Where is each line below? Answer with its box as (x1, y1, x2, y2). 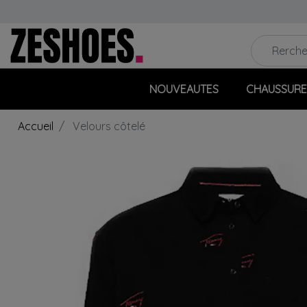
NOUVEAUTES (149, 82, 219, 97)
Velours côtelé (70, 119, 145, 134)
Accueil (18, 119, 53, 134)
